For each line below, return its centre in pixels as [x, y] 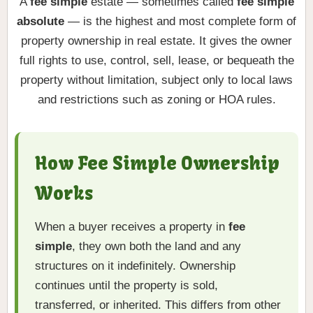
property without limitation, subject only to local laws [156, 80]
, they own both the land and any [156, 247]
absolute [41, 22]
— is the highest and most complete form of [180, 22]
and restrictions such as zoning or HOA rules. [156, 100]
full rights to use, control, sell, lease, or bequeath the [156, 61]
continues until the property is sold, [126, 286]
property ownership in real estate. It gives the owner [156, 41]
